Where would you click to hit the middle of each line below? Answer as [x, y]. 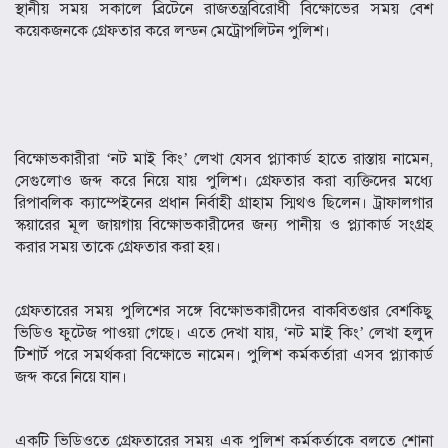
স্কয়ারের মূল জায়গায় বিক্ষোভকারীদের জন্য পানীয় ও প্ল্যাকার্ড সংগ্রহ [224, 225]
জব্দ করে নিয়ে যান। [71, 377]
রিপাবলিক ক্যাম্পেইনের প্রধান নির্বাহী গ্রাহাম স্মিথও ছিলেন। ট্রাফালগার [224, 203]
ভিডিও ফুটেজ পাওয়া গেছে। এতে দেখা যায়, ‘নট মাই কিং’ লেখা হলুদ [224, 333]
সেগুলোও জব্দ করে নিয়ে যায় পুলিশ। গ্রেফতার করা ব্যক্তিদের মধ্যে [224, 181]
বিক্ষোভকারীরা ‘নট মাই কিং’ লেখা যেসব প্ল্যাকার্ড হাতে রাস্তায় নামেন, [224, 159]
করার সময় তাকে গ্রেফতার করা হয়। [118, 247]
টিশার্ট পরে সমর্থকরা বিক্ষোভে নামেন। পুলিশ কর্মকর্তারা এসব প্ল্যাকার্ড [224, 355]
